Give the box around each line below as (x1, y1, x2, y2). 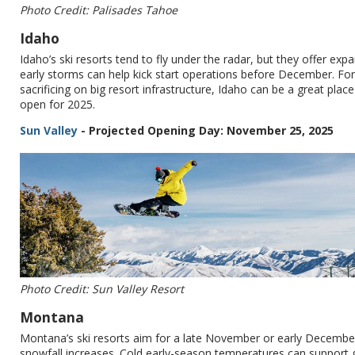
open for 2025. (20, 96, 95, 112)
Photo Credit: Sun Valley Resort (20, 281, 184, 297)
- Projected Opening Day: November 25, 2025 (78, 122, 334, 138)
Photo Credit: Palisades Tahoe (20, 2, 177, 17)
